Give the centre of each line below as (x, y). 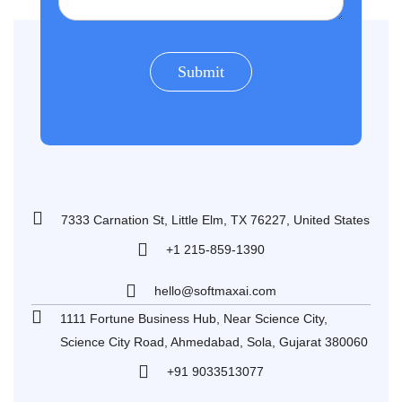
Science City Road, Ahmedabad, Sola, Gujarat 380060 (214, 342)
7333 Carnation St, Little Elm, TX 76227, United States (215, 220)
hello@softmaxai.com (215, 291)
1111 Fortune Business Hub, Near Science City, (194, 319)
